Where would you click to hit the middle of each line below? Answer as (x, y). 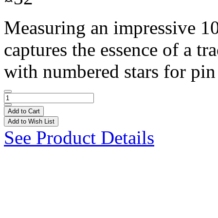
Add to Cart (24, 111)
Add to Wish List (31, 121)
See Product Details (79, 137)
